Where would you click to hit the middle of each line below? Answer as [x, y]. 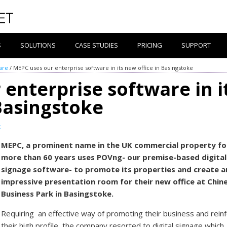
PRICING [150, 45]
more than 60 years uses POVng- [64, 157]
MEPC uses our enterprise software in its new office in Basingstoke [103, 68]
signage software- [38, 169]
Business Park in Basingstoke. [58, 193]
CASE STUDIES [97, 45]
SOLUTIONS [38, 45]
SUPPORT [196, 45]
